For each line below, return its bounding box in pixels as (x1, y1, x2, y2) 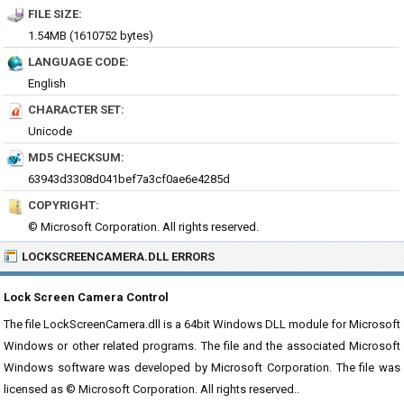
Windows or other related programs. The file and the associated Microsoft (4, 339, 400, 353)
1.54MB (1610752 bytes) (28, 29, 153, 42)
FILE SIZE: (28, 7, 82, 21)
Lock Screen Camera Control (4, 290, 169, 304)
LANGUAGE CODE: (28, 55, 129, 69)
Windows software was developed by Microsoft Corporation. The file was (4, 361, 400, 374)
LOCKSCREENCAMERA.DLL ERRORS (22, 250, 215, 263)
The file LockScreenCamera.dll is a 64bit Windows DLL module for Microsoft (4, 317, 400, 331)
